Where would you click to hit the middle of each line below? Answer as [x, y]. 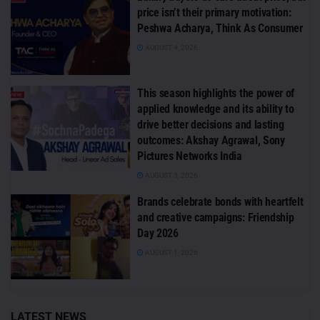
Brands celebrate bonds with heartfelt [220, 201]
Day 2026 [158, 233]
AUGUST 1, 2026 [171, 252]
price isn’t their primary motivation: [214, 13]
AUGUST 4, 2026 [171, 48]
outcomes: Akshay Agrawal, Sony [211, 140]
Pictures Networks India [190, 156]
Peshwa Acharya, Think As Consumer [220, 29]
